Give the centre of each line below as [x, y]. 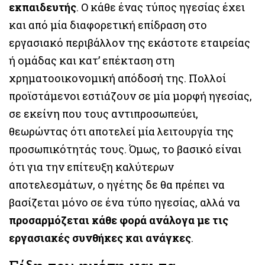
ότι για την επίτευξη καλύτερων [91, 167]
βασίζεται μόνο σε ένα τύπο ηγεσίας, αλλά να [125, 202]
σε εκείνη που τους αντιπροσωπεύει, [104, 113]
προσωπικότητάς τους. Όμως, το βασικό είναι [125, 149]
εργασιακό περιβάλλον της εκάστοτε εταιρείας [130, 42]
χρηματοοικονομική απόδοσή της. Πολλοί [117, 78]
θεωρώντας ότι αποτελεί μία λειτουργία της [121, 131]
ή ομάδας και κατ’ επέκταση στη [92, 60]
